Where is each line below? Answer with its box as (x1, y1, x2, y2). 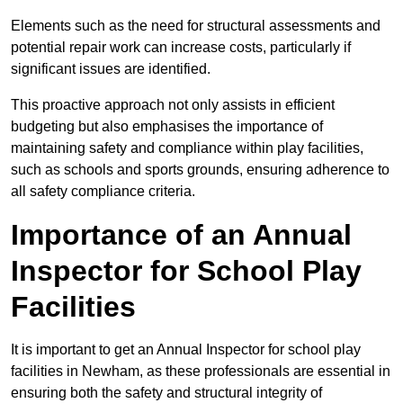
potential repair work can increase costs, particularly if (11, 40, 351, 56)
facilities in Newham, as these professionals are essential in (11, 363, 390, 380)
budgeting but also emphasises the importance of (11, 119, 323, 135)
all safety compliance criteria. (11, 184, 195, 200)
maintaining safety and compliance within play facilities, (11, 140, 363, 157)
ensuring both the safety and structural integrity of (11, 385, 322, 401)
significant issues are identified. (11, 61, 210, 77)
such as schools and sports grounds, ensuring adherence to (11, 162, 390, 178)
